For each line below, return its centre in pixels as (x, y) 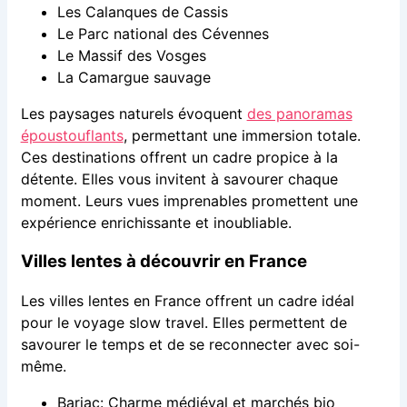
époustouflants (72, 136)
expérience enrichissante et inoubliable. (156, 223)
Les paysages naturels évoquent (134, 114)
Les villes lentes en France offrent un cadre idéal (187, 300)
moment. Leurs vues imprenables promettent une (189, 201)
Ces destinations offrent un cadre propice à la (179, 158)
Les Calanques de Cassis (142, 12)
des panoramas (299, 114)
